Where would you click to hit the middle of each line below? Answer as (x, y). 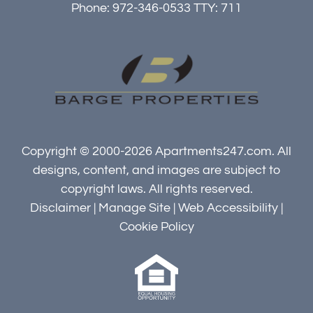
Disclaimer (60, 208)
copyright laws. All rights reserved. (156, 189)
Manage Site (134, 208)
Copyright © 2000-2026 (88, 152)
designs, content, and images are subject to (156, 170)
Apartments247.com (213, 152)
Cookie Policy (156, 227)
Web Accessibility (228, 208)
